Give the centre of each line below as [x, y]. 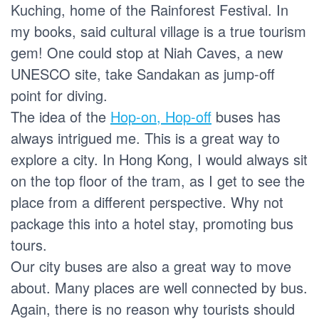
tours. [29, 244]
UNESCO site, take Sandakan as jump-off [143, 73]
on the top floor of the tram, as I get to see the [158, 180]
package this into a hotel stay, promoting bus [152, 223]
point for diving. [59, 95]
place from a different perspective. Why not [147, 202]
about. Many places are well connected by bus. [159, 287]
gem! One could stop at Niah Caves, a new [147, 52]
